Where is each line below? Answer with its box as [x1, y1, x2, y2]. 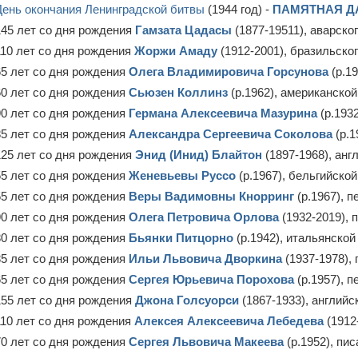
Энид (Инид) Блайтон [135, 148, 262, 161]
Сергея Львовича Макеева [129, 335, 284, 348]
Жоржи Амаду [134, 44, 217, 58]
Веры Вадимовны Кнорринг [129, 189, 294, 203]
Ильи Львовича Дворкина [129, 252, 282, 265]
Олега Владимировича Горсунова [129, 65, 328, 78]
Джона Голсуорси [135, 293, 239, 307]
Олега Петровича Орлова [129, 210, 279, 224]
